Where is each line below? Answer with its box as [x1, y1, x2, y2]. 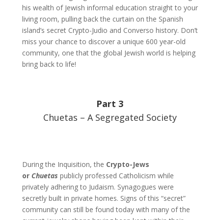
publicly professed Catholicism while [57, 171, 174, 180]
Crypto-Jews [106, 160, 149, 169]
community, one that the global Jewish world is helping [22, 48, 195, 57]
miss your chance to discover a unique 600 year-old [22, 37, 186, 46]
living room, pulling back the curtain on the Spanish [22, 14, 183, 24]
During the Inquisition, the [22, 160, 106, 169]
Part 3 [96, 98, 124, 110]
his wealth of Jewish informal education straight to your [22, 3, 198, 12]
